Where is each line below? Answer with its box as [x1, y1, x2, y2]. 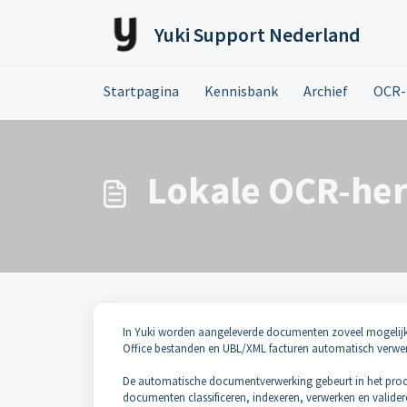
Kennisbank [204, 82, 278, 100]
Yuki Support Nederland [154, 22, 361, 47]
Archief [303, 82, 348, 100]
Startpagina [104, 82, 179, 100]
